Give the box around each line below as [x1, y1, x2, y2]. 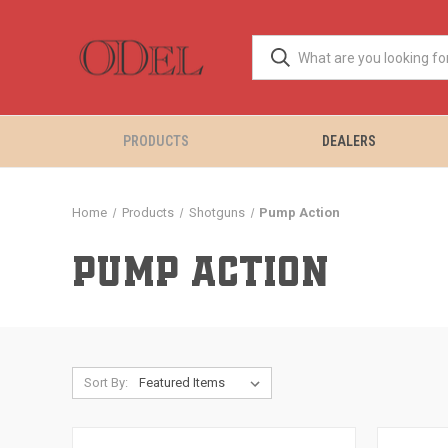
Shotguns [188, 205, 245, 220]
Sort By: [83, 375, 128, 390]
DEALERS [322, 133, 377, 149]
